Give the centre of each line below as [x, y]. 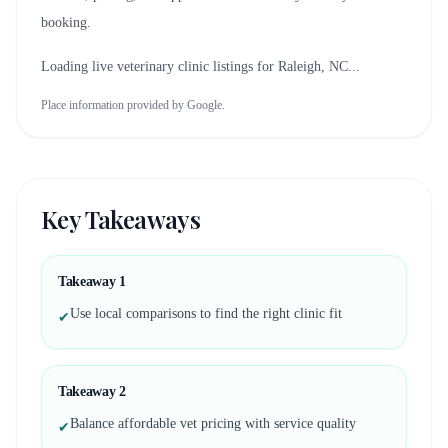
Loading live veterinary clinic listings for [159, 66]
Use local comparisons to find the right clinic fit [206, 313]
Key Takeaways [121, 219]
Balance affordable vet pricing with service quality [213, 423]
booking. [66, 22]
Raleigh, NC [313, 66]
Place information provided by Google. [133, 105]
